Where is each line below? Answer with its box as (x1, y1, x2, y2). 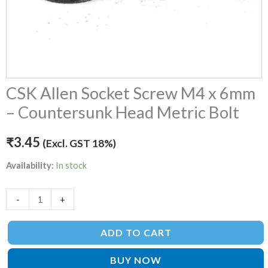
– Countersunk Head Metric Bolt (6, 102, 239, 123)
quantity (5, 4, 38, 15)
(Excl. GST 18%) (42, 137, 116, 150)
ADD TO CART (100, 226, 172, 238)
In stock (56, 160, 87, 170)
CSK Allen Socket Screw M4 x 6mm (6, 83, 255, 103)
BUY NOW (110, 254, 162, 266)
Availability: (6, 160, 54, 170)
